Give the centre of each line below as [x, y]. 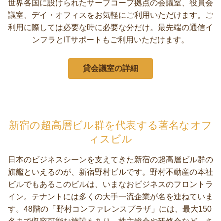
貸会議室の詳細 [110, 68]
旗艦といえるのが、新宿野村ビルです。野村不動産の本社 [110, 172]
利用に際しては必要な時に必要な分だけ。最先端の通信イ [110, 27]
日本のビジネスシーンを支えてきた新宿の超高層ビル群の [110, 160]
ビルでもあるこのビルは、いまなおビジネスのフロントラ [110, 184]
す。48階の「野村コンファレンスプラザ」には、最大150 [110, 209]
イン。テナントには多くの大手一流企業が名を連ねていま [110, 197]
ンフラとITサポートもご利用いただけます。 [110, 40]
